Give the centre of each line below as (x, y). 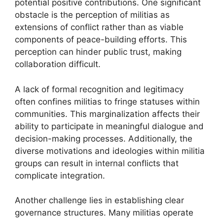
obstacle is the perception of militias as (92, 15)
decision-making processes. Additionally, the (104, 138)
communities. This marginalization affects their (107, 114)
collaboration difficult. (58, 64)
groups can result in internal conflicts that (97, 163)
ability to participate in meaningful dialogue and (109, 126)
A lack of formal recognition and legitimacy (99, 89)
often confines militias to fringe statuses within (107, 101)
